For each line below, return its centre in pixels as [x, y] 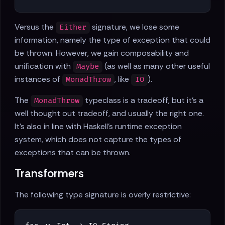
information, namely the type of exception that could [113, 40]
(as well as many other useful [156, 66]
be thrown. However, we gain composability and [102, 53]
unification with [44, 66]
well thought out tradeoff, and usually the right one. [109, 114]
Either [73, 28]
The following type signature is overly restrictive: [103, 195]
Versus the [35, 27]
